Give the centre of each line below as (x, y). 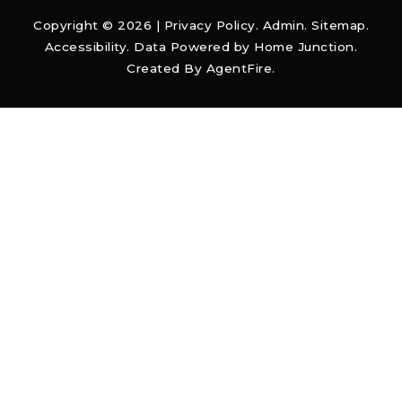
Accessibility (86, 47)
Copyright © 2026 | (99, 26)
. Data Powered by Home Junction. (242, 47)
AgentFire (239, 69)
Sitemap (339, 26)
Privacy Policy (210, 26)
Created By (166, 69)
